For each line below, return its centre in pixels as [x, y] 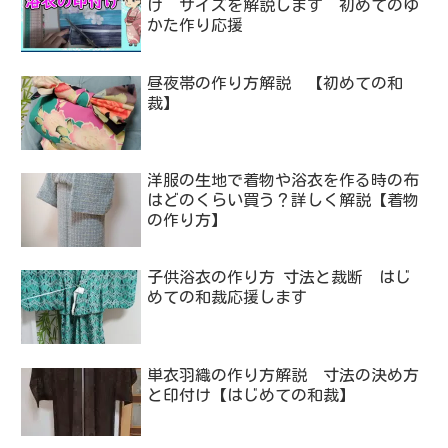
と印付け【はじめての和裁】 [251, 394]
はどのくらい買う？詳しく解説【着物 [283, 199]
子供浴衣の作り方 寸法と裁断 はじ [279, 277]
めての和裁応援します [235, 297]
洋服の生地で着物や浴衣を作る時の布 [283, 179]
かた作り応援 [195, 25]
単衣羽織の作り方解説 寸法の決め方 [283, 374]
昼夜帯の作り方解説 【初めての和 [275, 82]
